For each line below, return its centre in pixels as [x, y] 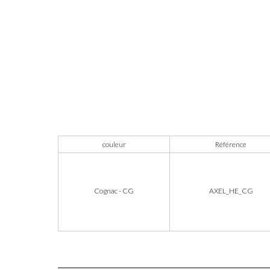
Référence [231, 144]
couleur [114, 144]
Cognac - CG [114, 190]
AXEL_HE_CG [231, 190]
